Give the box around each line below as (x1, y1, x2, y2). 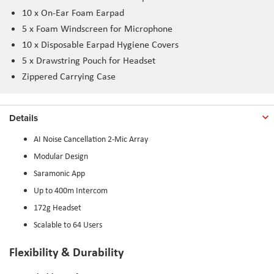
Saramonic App (34, 167, 85, 179)
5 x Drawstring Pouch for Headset (22, 53, 155, 67)
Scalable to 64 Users (34, 218, 102, 230)
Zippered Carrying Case (22, 69, 116, 83)
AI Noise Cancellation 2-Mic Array (34, 133, 148, 144)
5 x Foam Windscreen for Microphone (22, 21, 172, 35)
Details (9, 111, 38, 125)
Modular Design (34, 150, 88, 161)
